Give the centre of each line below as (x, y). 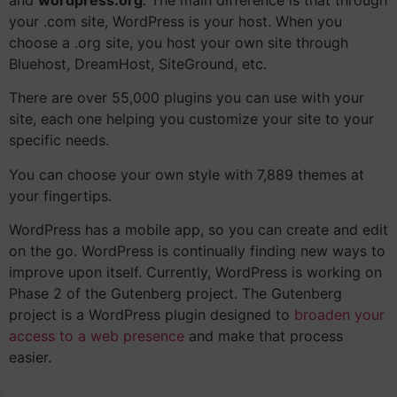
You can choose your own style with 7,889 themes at (187, 174)
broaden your (337, 315)
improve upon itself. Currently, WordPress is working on (195, 272)
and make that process (264, 336)
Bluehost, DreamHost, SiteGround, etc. (140, 63)
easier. (30, 358)
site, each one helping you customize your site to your (191, 119)
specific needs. (59, 140)
